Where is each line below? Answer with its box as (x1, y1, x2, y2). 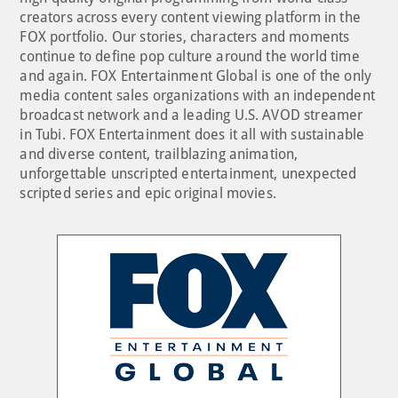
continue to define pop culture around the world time (20, 47, 360, 65)
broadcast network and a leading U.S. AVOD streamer (20, 106, 363, 123)
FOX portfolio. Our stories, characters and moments (20, 28, 350, 45)
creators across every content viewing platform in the (20, 8, 361, 26)
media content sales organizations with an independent (20, 86, 375, 104)
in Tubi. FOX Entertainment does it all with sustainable (20, 125, 365, 143)
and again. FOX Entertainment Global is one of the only (20, 67, 372, 84)
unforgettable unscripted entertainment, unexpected (20, 164, 357, 182)
